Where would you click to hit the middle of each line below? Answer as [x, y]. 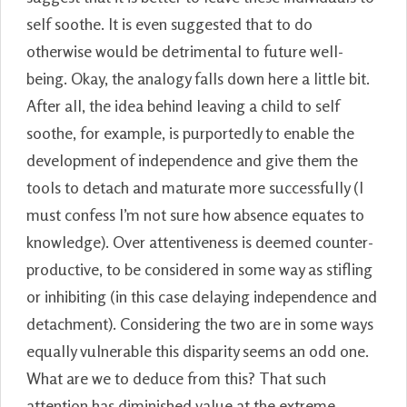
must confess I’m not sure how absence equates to [195, 214]
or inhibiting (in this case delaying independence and [202, 296]
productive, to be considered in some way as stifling [199, 268]
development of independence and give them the [192, 159]
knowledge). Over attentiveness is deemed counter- [200, 241]
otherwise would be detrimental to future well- [185, 50]
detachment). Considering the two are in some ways [200, 323]
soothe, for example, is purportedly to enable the [190, 132]
